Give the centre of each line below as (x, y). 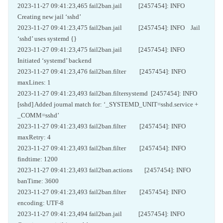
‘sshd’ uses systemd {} (47, 39)
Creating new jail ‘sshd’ (49, 17)
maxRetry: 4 (34, 137)
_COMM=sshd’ (38, 115)
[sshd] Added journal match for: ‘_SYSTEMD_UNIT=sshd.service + (108, 104)
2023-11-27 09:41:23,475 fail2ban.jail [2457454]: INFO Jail (109, 28)
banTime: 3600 (38, 181)
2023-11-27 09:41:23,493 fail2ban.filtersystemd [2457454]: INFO (110, 93)
